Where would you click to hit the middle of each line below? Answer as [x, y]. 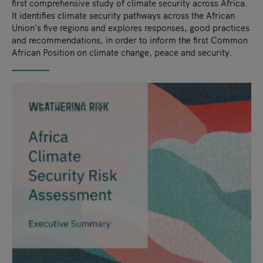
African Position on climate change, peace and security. [122, 52]
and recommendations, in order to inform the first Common [130, 39]
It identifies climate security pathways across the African [123, 15]
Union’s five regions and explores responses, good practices [131, 27]
